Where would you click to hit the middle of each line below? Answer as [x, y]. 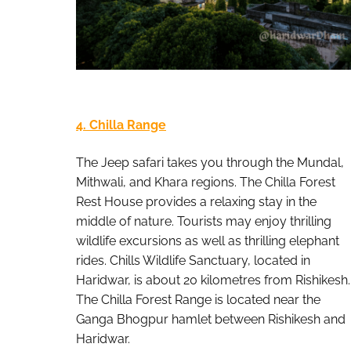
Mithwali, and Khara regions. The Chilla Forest [206, 182]
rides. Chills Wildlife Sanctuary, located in [193, 260]
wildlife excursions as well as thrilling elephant [208, 241]
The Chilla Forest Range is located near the [198, 299]
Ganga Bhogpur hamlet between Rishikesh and [211, 319]
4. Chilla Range [121, 125]
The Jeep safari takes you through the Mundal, [210, 162]
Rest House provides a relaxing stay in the [196, 201]
